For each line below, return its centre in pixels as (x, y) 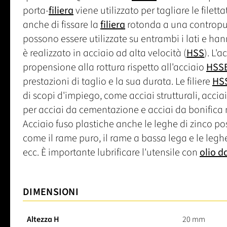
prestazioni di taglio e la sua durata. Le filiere (118, 81)
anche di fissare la (62, 25)
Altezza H (43, 219)
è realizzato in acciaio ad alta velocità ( (105, 53)
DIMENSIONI (51, 192)
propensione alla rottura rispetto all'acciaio (115, 67)
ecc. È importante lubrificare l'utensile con (111, 152)
